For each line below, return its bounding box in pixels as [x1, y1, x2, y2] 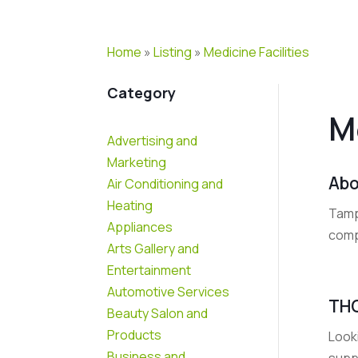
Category [107, 83, 177, 103]
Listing [153, 42, 193, 61]
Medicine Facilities [204, 42, 310, 61]
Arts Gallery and [107, 239, 200, 257]
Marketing [107, 153, 167, 171]
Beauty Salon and [107, 304, 209, 322]
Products [107, 325, 162, 344]
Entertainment [107, 261, 192, 279]
